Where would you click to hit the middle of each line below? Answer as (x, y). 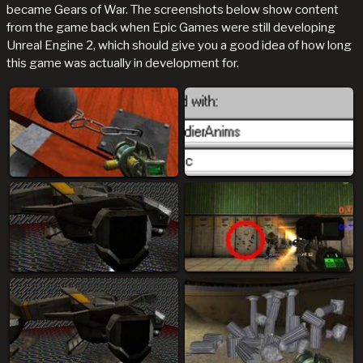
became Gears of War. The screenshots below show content (173, 10)
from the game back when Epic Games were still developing (171, 28)
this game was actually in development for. (123, 64)
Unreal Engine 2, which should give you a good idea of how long (179, 46)
